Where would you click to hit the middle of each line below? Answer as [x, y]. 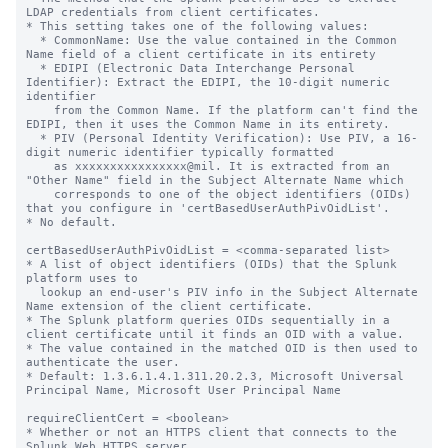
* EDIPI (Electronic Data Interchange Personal [33, 68]
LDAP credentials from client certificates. [173, 12]
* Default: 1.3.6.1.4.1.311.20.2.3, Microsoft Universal [215, 376]
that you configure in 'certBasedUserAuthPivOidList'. [208, 208]
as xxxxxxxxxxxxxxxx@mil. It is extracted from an [40, 166]
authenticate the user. [103, 362]
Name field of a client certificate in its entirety [201, 54]
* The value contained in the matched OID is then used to [222, 348]
